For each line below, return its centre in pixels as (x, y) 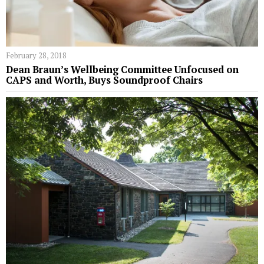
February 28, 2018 (36, 55)
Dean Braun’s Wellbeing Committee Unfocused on (122, 69)
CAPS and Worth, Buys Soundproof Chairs (104, 80)
